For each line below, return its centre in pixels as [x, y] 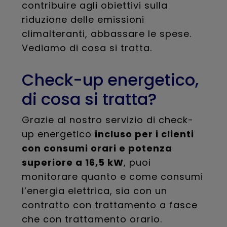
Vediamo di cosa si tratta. [87, 48]
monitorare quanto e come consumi [112, 177]
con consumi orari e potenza [97, 148]
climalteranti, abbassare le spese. [106, 34]
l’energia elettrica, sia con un [94, 191]
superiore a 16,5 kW [72, 162]
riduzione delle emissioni [83, 20]
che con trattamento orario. [92, 219]
